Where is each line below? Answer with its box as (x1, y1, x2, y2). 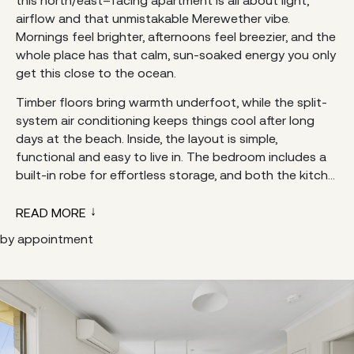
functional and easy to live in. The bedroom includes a (16, 149, 326, 164)
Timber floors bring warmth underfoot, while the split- (16, 94, 327, 109)
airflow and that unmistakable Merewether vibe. (16, 10, 290, 25)
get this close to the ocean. (16, 65, 176, 80)
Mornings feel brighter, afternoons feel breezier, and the (16, 28, 336, 43)
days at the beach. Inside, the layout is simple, (16, 130, 277, 145)
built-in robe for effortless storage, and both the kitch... (16, 167, 335, 182)
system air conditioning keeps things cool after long (16, 112, 314, 127)
